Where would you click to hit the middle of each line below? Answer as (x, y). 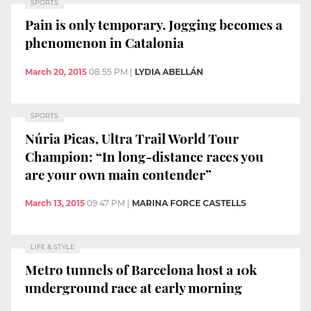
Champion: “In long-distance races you (144, 156)
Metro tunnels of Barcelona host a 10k (141, 269)
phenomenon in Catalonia (104, 43)
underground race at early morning (134, 287)
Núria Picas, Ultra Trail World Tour (132, 138)
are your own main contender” (118, 174)
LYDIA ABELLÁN (169, 72)
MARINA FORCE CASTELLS (189, 203)
